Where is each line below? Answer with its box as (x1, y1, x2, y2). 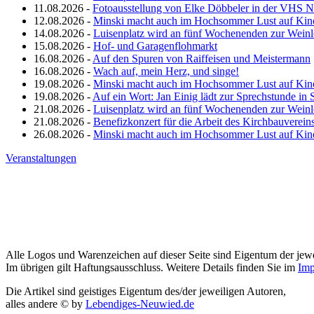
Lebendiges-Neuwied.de (86, 298, 194, 310)
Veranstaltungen (6, 151, 76, 164)
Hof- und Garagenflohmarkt (93, 39, 217, 52)
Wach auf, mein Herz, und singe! (93, 64, 239, 77)
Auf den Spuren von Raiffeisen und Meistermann (93, 52, 310, 64)
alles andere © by (6, 298, 86, 310)
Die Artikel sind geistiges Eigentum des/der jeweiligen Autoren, (6, 285, 286, 298)
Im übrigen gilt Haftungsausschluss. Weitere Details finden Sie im (6, 261, 298, 274)
